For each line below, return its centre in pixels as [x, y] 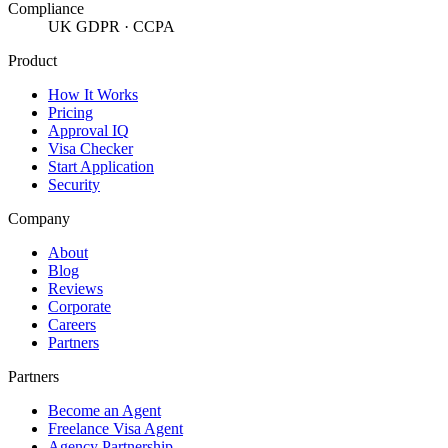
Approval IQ [88, 130]
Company [39, 218]
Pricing [70, 112]
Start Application [101, 166]
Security [74, 184]
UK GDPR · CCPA [111, 26]
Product [32, 60]
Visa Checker [90, 148]
